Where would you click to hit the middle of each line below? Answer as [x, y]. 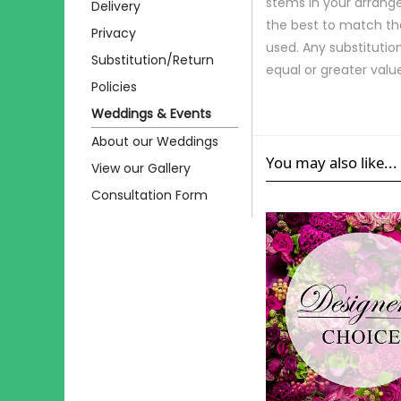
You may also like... [332, 163]
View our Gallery [141, 168]
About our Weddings [155, 141]
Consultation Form [149, 195]
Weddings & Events [151, 113]
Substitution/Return [153, 60]
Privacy [114, 33]
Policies [114, 86]
